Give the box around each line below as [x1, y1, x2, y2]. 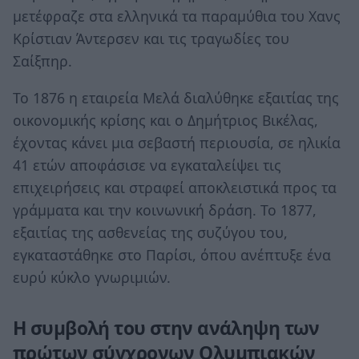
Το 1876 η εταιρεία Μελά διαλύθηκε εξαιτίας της [13, 87, 339, 107]
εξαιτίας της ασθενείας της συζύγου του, [13, 222, 288, 242]
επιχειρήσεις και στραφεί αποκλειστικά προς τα [13, 177, 337, 197]
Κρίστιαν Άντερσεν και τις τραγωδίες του [13, 29, 289, 49]
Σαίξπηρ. [13, 51, 72, 71]
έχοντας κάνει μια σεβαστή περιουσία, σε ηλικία [13, 132, 341, 152]
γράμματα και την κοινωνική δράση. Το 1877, [13, 200, 317, 220]
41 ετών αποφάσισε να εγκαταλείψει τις [13, 155, 281, 175]
